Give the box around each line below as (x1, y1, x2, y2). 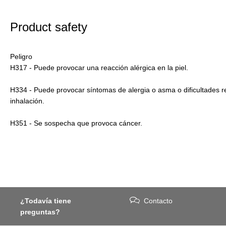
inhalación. (10, 96, 44, 105)
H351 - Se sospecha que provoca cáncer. (10, 119, 142, 127)
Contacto (144, 197, 173, 205)
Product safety (10, 20, 87, 34)
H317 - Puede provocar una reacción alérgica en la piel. (10, 63, 188, 72)
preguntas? (20, 208, 60, 216)
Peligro (10, 52, 32, 61)
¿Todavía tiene (20, 197, 71, 205)
